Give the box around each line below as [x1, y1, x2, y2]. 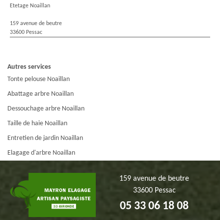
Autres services [7, 63, 51, 71]
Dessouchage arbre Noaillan [7, 105, 84, 112]
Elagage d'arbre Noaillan [7, 149, 75, 157]
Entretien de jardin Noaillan [7, 134, 83, 142]
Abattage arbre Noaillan [7, 90, 74, 98]
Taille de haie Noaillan [7, 119, 67, 127]
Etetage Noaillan [10, 2, 50, 9]
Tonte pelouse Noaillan [7, 75, 70, 83]
